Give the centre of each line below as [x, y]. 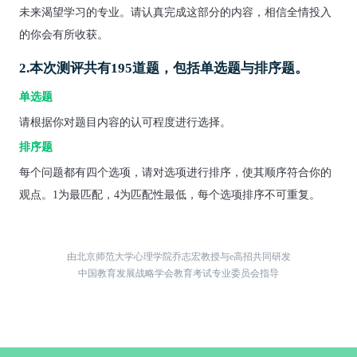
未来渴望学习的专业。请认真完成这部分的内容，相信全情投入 [175, 12]
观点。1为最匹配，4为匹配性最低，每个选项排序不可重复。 [169, 194]
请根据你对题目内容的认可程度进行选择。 [125, 122]
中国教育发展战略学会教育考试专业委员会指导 [178, 273]
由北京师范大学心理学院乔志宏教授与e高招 [159, 256]
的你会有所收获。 [63, 34]
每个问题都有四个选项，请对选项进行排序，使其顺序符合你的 [175, 172]
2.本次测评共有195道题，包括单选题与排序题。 [163, 69]
